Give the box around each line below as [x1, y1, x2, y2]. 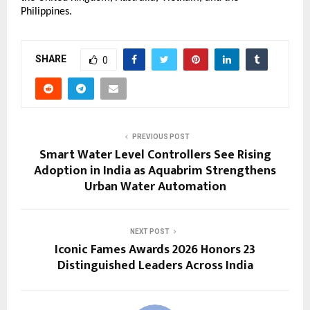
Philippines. [21, 6, 72, 18]
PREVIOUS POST [131, 132, 190, 140]
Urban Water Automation [84, 176, 226, 197]
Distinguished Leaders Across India [57, 255, 253, 276]
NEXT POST [129, 227, 170, 235]
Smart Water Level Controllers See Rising [39, 144, 271, 165]
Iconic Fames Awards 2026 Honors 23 [55, 239, 255, 260]
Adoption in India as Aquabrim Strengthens [34, 160, 276, 181]
